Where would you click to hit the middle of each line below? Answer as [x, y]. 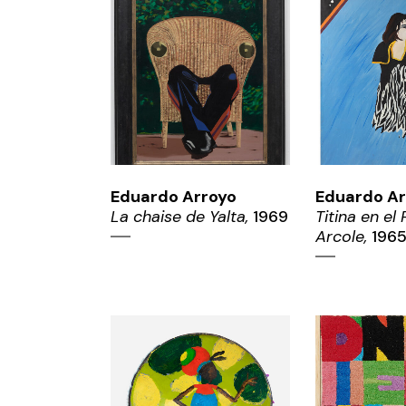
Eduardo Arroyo [174, 196]
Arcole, [341, 236]
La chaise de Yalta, [179, 216]
